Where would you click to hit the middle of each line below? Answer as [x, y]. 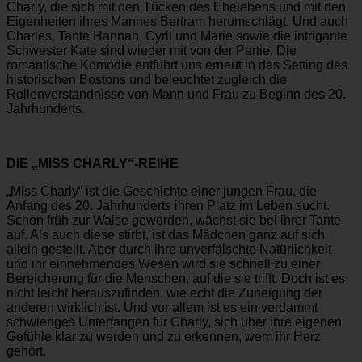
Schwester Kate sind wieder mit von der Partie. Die [152, 50]
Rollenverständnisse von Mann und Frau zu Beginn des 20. [176, 94]
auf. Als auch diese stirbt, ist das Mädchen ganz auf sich [166, 234]
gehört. [26, 351]
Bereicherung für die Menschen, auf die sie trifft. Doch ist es [176, 278]
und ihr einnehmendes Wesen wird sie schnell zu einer [163, 263]
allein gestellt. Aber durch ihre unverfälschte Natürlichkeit [169, 249]
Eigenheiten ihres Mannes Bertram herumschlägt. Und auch [177, 21]
